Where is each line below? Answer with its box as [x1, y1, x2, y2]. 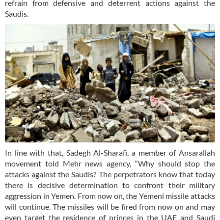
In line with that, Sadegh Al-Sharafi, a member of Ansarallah [5, 148, 215, 158]
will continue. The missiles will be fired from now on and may [5, 202, 215, 212]
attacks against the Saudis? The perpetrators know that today [5, 169, 215, 179]
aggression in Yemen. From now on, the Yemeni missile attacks [5, 191, 215, 201]
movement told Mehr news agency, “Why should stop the [5, 159, 215, 168]
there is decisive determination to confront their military [5, 180, 215, 190]
